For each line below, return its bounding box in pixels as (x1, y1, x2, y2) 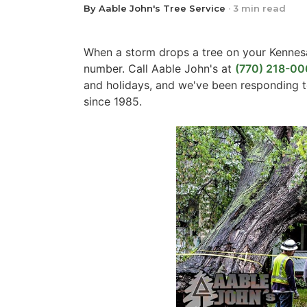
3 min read (233, 3, 286, 14)
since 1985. (84, 95, 142, 109)
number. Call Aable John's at (84, 62, 235, 76)
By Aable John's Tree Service (84, 3, 225, 14)
